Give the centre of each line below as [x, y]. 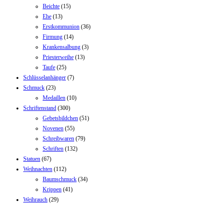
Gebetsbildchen [60, 118]
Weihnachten [38, 169]
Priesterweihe [58, 57]
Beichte [51, 6]
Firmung [53, 37]
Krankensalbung [62, 47]
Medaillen [54, 98]
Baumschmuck [60, 179]
